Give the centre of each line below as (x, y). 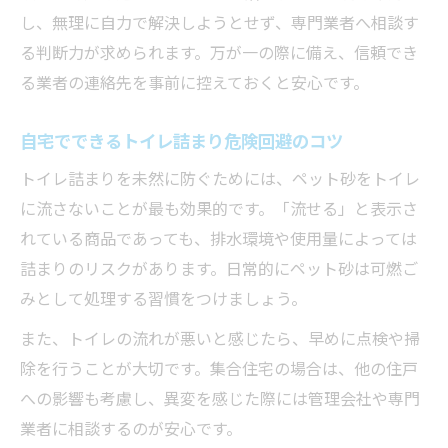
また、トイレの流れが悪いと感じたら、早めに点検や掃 (220, 337)
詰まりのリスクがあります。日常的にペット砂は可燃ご (219, 267)
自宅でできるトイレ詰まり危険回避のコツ (181, 139)
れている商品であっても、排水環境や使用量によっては (218, 237)
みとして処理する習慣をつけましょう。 (163, 297)
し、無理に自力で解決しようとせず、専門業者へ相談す (219, 21)
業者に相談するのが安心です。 (131, 427)
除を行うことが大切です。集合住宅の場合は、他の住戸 (219, 367)
